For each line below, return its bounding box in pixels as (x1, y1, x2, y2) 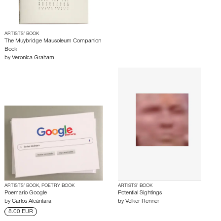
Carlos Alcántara (12, 199, 51, 205)
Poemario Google (4, 190, 47, 197)
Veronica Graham (12, 55, 54, 62)
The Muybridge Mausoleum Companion (4, 38, 101, 45)
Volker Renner (125, 199, 159, 205)
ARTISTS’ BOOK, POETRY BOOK (4, 184, 74, 189)
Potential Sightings (118, 190, 162, 197)
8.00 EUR (8, 209, 33, 216)
